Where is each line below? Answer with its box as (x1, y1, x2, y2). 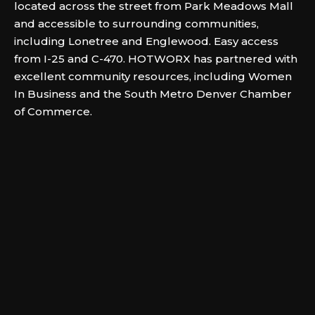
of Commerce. (14, 105, 92, 118)
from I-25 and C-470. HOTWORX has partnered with (14, 52, 297, 65)
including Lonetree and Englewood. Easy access (14, 34, 278, 48)
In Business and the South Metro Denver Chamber (14, 87, 292, 101)
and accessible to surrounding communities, (14, 17, 259, 30)
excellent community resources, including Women (14, 70, 292, 83)
